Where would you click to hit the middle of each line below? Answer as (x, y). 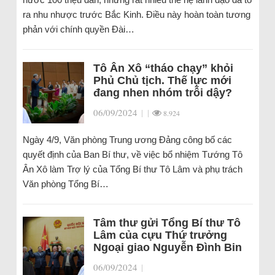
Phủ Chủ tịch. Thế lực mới (162, 80)
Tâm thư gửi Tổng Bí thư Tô (167, 223)
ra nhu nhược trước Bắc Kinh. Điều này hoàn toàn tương (136, 14)
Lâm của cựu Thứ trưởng (160, 235)
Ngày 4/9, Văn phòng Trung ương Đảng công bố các (127, 140)
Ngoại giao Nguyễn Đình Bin (167, 247)
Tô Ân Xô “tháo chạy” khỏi (163, 68)
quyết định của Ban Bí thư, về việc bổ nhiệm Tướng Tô (132, 154)
